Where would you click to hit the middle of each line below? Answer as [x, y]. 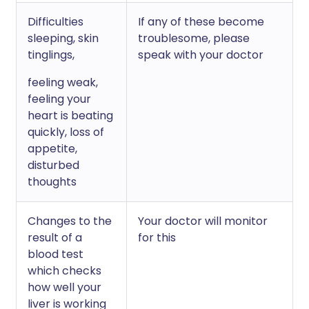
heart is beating [70, 116]
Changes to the [70, 221]
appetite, [52, 149]
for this [157, 238]
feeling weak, [63, 82]
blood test [56, 254]
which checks [64, 271]
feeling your [59, 99]
